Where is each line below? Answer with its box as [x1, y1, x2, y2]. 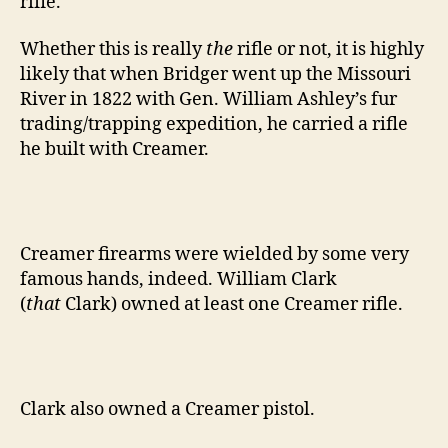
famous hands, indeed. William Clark [20, 268, 337, 292]
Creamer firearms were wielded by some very [20, 243, 409, 267]
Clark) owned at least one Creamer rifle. [61, 293, 403, 317]
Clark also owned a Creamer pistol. [20, 398, 315, 422]
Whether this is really [20, 38, 206, 62]
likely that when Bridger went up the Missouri [20, 63, 411, 87]
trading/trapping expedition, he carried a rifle [20, 113, 408, 137]
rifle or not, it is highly [233, 38, 424, 62]
